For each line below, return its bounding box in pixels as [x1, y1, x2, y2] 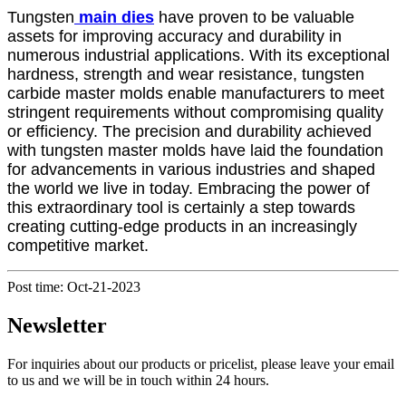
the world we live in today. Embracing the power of [7, 179, 370, 198]
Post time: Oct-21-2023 [7, 278, 140, 295]
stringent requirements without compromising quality [7, 102, 383, 121]
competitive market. [7, 236, 149, 255]
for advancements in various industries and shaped [7, 159, 375, 179]
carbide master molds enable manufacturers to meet [7, 83, 384, 102]
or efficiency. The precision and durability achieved [7, 121, 372, 140]
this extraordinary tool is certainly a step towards [7, 198, 355, 217]
